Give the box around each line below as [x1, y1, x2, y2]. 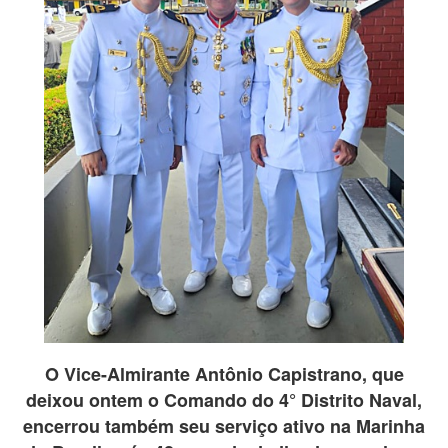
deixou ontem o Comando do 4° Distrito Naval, [26, 387, 422, 414]
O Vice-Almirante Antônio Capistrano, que [44, 361, 404, 388]
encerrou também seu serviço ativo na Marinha [23, 413, 425, 440]
